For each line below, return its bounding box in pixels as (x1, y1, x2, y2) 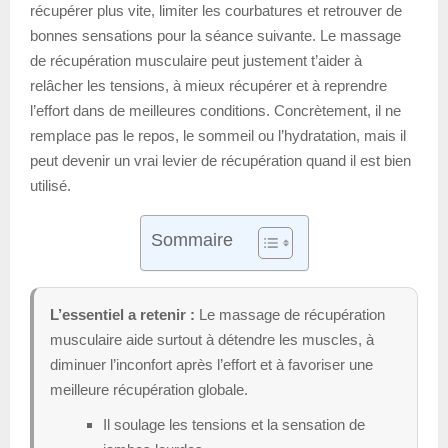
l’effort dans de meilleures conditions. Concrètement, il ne (30, 101, 401, 119)
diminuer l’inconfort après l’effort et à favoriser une (50, 355, 373, 373)
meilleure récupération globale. (50, 380, 248, 398)
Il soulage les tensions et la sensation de (103, 415, 365, 433)
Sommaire (150, 229, 233, 250)
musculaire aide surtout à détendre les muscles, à (50, 330, 374, 348)
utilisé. (30, 176, 71, 194)
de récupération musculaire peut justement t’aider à (30, 51, 362, 69)
